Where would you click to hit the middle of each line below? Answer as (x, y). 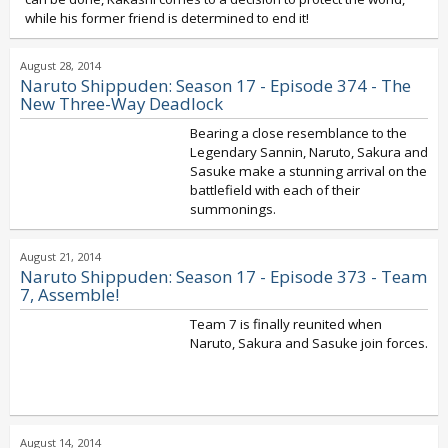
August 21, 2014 (60, 256)
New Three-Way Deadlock (121, 103)
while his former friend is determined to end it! (167, 18)
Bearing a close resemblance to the (298, 133)
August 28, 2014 (60, 65)
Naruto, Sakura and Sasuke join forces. (309, 343)
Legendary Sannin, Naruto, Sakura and (309, 152)
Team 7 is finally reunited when (286, 324)
